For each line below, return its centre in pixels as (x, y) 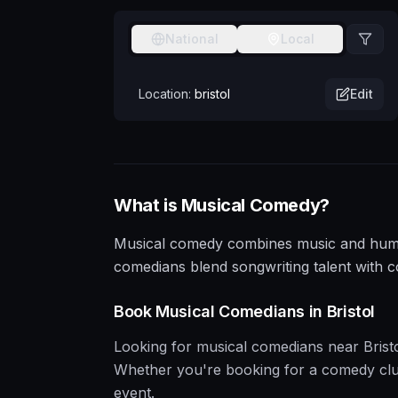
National (191, 39)
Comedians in (271, 312)
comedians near (305, 347)
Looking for (155, 347)
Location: (165, 94)
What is (147, 206)
